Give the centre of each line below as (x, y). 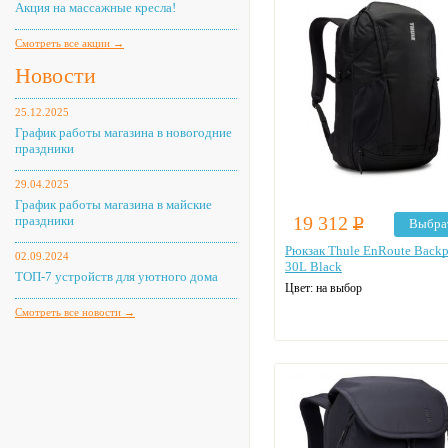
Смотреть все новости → (75, 312)
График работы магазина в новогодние (123, 132)
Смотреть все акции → (69, 43)
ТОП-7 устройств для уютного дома (116, 276)
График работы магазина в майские (113, 204)
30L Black (313, 266)
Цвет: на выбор (323, 288)
